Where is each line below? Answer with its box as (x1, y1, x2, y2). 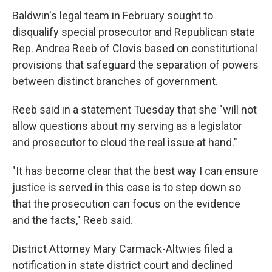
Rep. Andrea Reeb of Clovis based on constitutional (12, 42, 257, 55)
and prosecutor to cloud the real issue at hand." (12, 136, 237, 149)
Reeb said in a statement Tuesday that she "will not (12, 103, 257, 116)
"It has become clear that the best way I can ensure (12, 165, 259, 177)
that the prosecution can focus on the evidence (12, 197, 240, 210)
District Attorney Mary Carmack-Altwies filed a (12, 242, 233, 255)
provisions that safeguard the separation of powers (12, 58, 259, 71)
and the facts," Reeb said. (12, 214, 133, 226)
